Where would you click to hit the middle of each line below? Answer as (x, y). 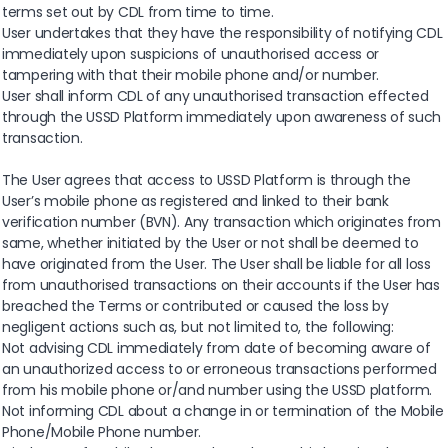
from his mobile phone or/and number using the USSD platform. (217, 390)
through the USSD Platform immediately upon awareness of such (222, 117)
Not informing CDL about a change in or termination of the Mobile (223, 411)
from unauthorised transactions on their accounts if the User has (221, 285)
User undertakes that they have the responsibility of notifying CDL (222, 33)
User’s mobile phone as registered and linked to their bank (195, 201)
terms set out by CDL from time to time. (138, 12)
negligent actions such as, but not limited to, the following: (198, 327)
